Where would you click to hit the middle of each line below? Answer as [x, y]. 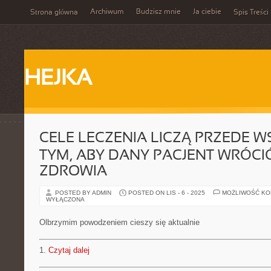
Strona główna [54, 13]
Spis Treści [251, 13]
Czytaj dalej [69, 250]
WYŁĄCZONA [65, 199]
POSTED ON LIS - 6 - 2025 [167, 193]
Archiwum [107, 12]
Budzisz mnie [158, 12]
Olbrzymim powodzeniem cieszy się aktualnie [119, 222]
